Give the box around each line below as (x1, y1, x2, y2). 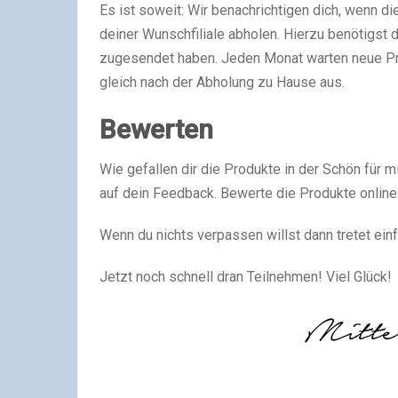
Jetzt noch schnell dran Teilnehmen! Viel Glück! (99, 268, 392, 285)
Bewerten (99, 114, 213, 145)
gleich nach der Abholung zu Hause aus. (99, 74, 345, 91)
